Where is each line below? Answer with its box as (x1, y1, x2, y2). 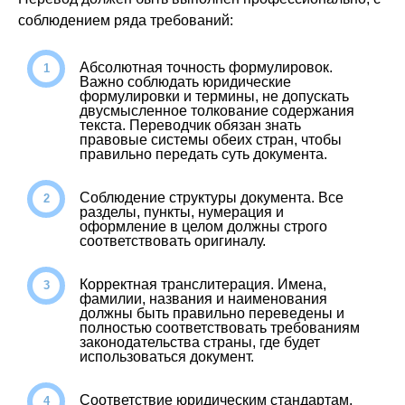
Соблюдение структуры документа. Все (80, 190, 344, 205)
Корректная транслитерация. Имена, (80, 277, 326, 292)
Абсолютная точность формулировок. (80, 60, 333, 75)
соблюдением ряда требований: (18, 13, 233, 28)
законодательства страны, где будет (80, 334, 320, 350)
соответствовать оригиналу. (80, 233, 266, 249)
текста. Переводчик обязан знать (80, 118, 301, 133)
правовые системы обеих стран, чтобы (80, 132, 342, 147)
